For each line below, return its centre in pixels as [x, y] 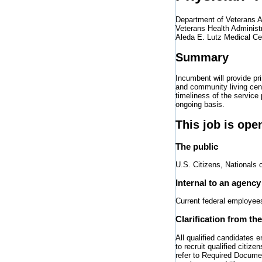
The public [197, 146]
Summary [202, 57]
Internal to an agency [218, 182]
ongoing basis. [200, 105]
